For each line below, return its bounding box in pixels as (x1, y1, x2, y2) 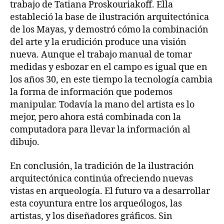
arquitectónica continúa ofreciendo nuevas (10, 172, 193, 184)
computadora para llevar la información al (10, 124, 190, 135)
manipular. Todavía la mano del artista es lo (10, 99, 194, 110)
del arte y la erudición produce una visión (10, 36, 186, 48)
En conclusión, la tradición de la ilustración (10, 160, 194, 172)
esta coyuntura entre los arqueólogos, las (10, 197, 182, 209)
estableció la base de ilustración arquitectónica (10, 11, 209, 23)
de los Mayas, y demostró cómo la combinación (10, 24, 208, 35)
